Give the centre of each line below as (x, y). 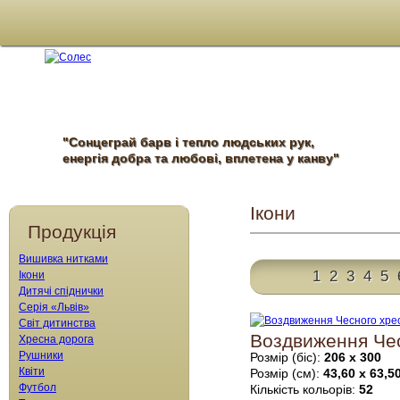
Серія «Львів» (54, 307)
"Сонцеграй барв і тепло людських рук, (188, 142)
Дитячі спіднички (61, 291)
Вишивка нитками (63, 259)
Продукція (72, 232)
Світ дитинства (57, 323)
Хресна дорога (56, 339)
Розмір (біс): (287, 357)
